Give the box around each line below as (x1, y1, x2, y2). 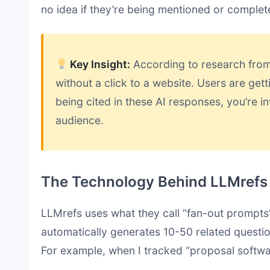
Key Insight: (67, 57, 131, 71)
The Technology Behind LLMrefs (41, 172, 268, 190)
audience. (55, 113, 104, 127)
